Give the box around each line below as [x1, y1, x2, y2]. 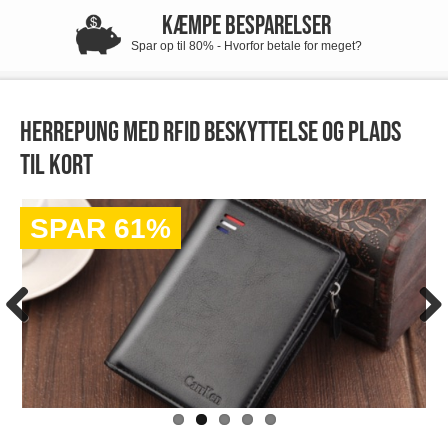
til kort [20, 149, 93, 182]
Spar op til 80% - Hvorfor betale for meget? [131, 39, 362, 53]
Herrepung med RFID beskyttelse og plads [20, 116, 401, 149]
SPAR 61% [30, 213, 171, 244]
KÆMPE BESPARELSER [162, 11, 331, 42]
